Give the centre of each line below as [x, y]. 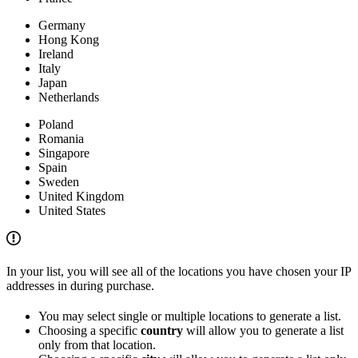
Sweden [59, 182]
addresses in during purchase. [80, 286]
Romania [61, 139]
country [162, 331]
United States [72, 211]
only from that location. [97, 345]
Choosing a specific [89, 331]
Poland [56, 125]
